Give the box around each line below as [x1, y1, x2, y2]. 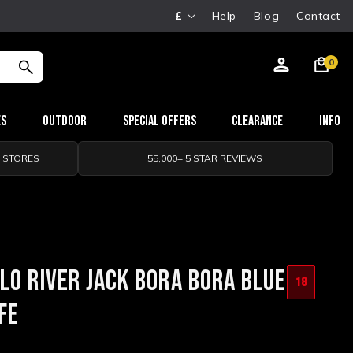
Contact [296, 9, 340, 23]
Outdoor [43, 113, 87, 129]
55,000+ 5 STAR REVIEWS [147, 152, 263, 164]
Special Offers [122, 113, 196, 129]
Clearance [232, 113, 284, 129]
